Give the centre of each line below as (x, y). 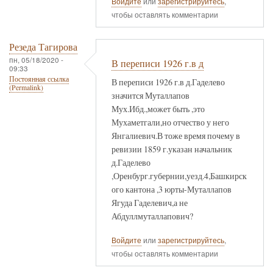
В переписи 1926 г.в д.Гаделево (168, 82)
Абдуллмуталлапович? (152, 216)
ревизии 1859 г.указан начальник (172, 149)
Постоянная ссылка (39, 79)
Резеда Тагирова (43, 47)
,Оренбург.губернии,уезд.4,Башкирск (179, 175)
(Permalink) (26, 88)
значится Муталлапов (151, 95)
